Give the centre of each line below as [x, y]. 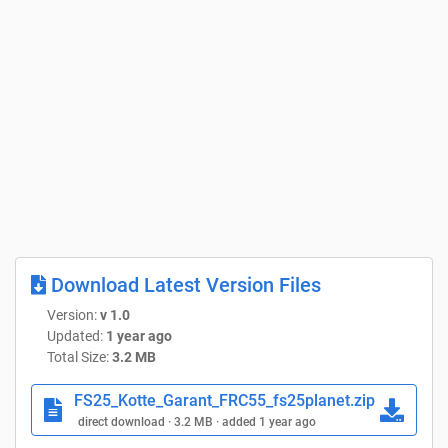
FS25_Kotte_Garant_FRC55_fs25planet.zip [224, 400]
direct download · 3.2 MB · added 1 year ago [197, 421]
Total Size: [79, 356]
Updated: [76, 335]
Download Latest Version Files [183, 284]
